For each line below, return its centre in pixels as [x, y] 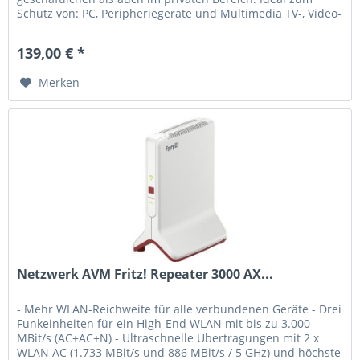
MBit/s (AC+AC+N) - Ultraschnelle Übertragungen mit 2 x [168, 337]
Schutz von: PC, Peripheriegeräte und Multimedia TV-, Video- [180, 14]
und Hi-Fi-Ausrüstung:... [82, 28]
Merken [59, 83]
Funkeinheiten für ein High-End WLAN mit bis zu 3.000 [164, 323]
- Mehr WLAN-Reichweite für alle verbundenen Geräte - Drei [180, 309]
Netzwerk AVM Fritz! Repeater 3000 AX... [145, 274]
